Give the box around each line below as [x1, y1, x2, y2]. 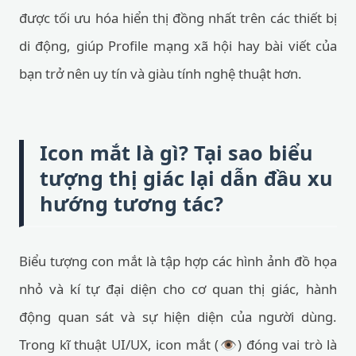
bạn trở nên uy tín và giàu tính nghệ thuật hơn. [19, 64, 302, 83]
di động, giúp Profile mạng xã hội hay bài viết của [19, 37, 337, 55]
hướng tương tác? [40, 190, 223, 217]
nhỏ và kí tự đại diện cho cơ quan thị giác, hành [19, 280, 337, 298]
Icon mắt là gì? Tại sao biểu [40, 139, 313, 166]
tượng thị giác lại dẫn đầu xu [40, 164, 333, 192]
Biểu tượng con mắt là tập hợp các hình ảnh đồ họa [19, 252, 337, 270]
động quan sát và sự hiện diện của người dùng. [19, 308, 337, 326]
